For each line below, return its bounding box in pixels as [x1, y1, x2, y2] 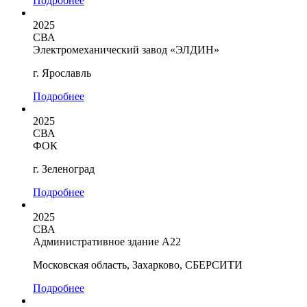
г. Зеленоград [33, 162, 95, 175]
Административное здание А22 [33, 235, 181, 247]
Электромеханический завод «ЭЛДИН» [33, 43, 219, 56]
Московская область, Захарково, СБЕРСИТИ [33, 258, 243, 271]
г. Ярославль [33, 66, 91, 79]
